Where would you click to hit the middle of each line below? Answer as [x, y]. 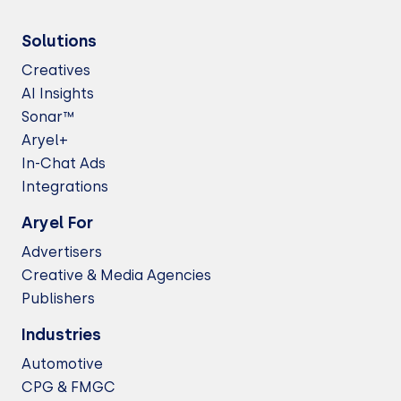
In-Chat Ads [64, 163]
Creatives [56, 70]
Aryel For [57, 223]
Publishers [58, 299]
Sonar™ [48, 117]
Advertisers [62, 252]
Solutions [59, 41]
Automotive [62, 364]
